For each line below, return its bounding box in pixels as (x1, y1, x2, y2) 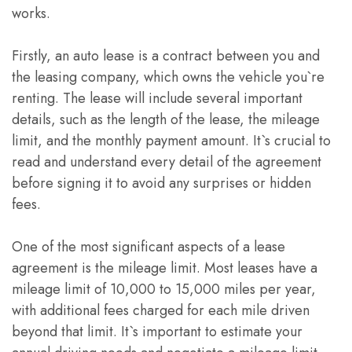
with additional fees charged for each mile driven (12, 300, 310, 321)
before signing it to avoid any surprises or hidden (12, 173, 311, 193)
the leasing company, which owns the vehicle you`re (12, 67, 324, 87)
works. (12, 3, 50, 24)
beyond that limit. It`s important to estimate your (12, 321, 302, 342)
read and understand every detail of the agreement (12, 152, 321, 172)
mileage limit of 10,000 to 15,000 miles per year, (12, 279, 316, 299)
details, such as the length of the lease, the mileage (12, 109, 320, 130)
